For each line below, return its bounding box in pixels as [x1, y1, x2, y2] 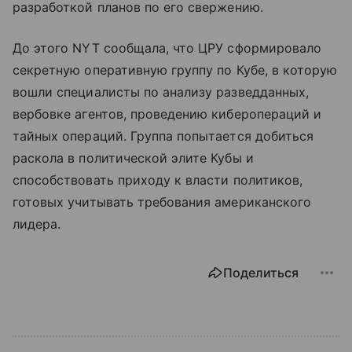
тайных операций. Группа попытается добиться [13, 128, 314, 145]
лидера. [13, 216, 61, 233]
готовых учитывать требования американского [13, 194, 312, 211]
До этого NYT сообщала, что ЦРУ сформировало [13, 40, 322, 57]
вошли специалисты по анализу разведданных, [13, 84, 310, 101]
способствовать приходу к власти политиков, [13, 172, 303, 189]
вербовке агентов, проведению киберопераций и [13, 106, 322, 123]
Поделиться [223, 265, 299, 281]
